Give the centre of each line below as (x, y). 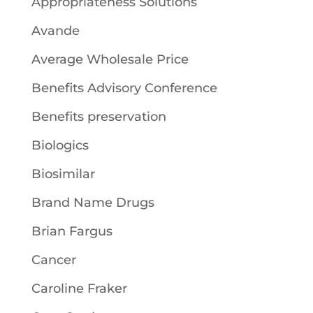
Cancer (53, 260)
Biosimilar (63, 174)
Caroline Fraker (79, 289)
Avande (55, 31)
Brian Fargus (72, 231)
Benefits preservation (99, 117)
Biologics (60, 145)
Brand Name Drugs (93, 203)
